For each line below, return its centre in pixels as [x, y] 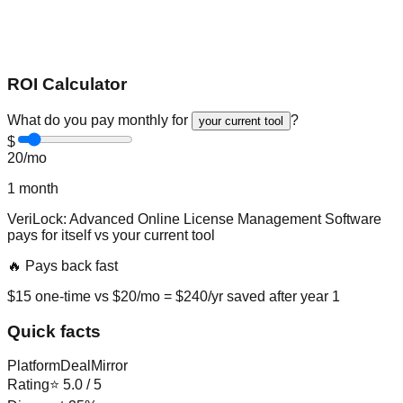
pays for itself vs [60, 235]
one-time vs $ [76, 296]
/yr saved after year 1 [274, 296]
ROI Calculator [67, 85]
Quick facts [54, 331]
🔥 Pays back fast [63, 266]
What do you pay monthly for [98, 120]
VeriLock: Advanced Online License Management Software [194, 219]
